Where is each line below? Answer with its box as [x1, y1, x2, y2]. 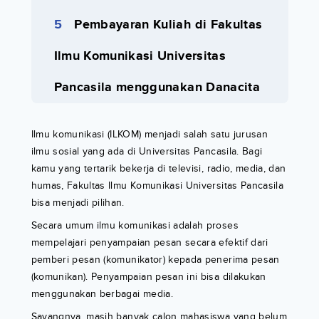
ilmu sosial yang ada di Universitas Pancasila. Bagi [31, 145, 263, 157]
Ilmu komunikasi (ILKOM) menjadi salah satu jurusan [31, 127, 268, 140]
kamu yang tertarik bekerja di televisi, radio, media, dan [31, 162, 286, 174]
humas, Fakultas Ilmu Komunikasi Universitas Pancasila [31, 179, 284, 192]
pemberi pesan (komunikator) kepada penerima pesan [31, 253, 280, 266]
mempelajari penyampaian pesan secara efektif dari [31, 236, 268, 249]
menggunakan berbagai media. [31, 287, 173, 300]
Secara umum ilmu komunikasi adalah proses [31, 219, 239, 231]
